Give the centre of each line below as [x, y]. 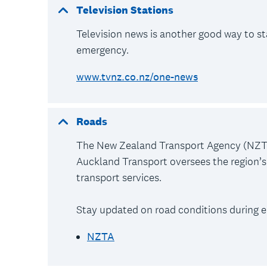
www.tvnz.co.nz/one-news [137, 77]
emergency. [105, 50]
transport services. [121, 177]
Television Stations [125, 10]
